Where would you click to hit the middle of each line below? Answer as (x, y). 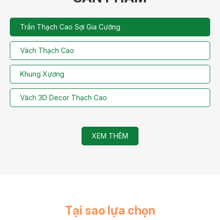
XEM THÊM (110, 136)
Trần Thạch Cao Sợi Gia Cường (70, 27)
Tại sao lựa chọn (110, 210)
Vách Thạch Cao (47, 50)
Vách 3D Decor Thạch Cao (64, 97)
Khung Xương (42, 74)
